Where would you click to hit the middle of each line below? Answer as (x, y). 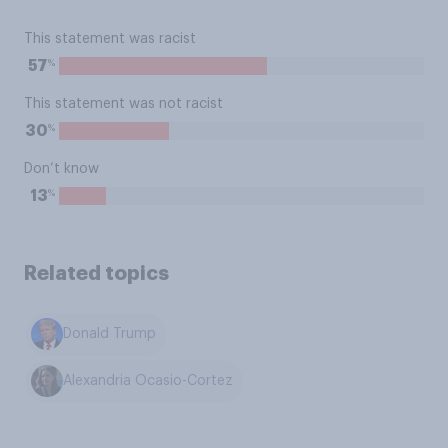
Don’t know (61, 169)
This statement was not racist (123, 104)
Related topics (96, 273)
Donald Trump (110, 334)
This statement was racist (110, 39)
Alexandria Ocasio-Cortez (148, 381)
